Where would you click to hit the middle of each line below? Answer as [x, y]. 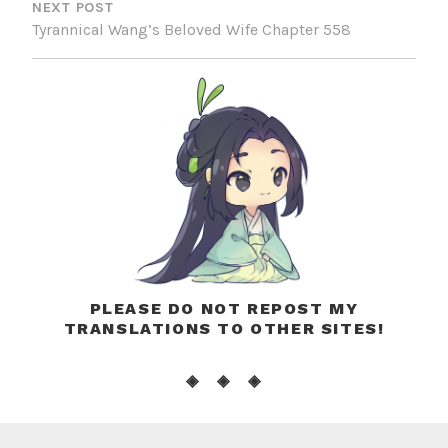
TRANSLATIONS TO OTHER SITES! [224, 329]
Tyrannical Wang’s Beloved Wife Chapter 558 [191, 30]
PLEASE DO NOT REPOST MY [224, 309]
